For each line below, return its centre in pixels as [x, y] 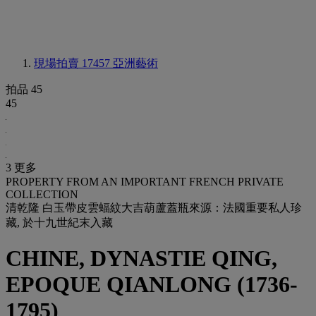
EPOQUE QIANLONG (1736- [152, 285]
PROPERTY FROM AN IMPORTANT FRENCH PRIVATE [145, 182]
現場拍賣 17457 [73, 63]
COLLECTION [42, 194]
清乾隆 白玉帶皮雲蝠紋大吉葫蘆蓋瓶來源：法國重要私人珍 [154, 208]
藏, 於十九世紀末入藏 [59, 223]
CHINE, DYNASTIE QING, [141, 259]
